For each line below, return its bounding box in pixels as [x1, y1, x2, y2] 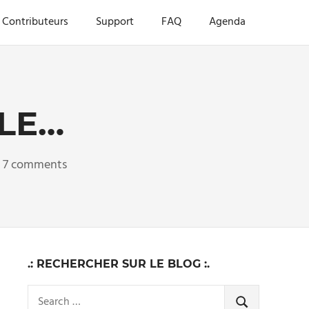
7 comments [3, 155, 67, 176]
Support [96, 13, 134, 32]
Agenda [209, 13, 246, 32]
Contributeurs [2, 13, 68, 32]
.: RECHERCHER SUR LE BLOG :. [28, 257, 210, 271]
